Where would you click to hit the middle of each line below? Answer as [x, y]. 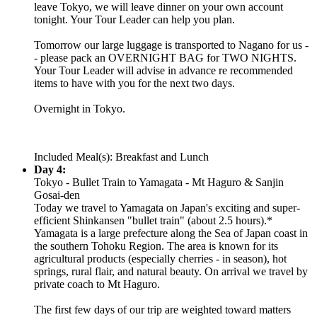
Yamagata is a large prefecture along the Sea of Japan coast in [171, 233]
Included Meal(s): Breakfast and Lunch [121, 156]
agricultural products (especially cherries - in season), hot [160, 258]
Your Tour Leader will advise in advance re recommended [163, 70]
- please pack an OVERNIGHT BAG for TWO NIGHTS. [165, 57]
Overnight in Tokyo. [80, 108]
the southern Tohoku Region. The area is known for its [156, 246]
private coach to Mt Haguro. [97, 284]
